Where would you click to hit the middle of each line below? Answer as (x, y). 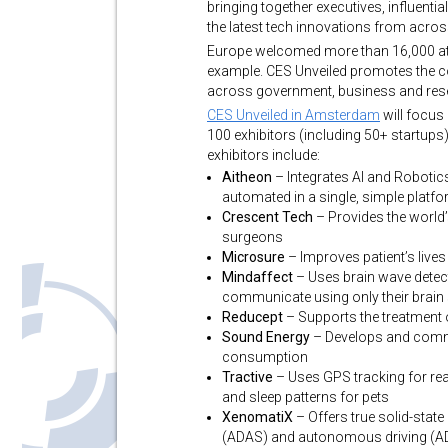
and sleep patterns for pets (305, 397)
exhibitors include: (263, 155)
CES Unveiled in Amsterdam (293, 115)
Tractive (249, 377)
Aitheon (248, 177)
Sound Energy (266, 337)
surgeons (252, 237)
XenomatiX (257, 417)
